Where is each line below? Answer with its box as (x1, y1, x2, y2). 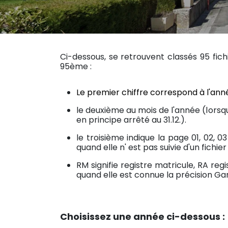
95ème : (60, 60, 92, 72)
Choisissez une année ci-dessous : (60, 210, 225, 223)
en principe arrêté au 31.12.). (76, 113, 186, 126)
